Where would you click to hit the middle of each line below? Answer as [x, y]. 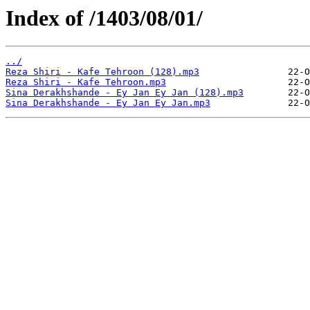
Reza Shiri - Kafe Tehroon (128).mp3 [102, 72]
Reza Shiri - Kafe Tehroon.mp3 [86, 82]
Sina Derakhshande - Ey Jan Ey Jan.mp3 [108, 103]
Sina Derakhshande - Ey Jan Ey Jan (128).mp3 [125, 93]
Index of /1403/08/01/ [104, 18]
